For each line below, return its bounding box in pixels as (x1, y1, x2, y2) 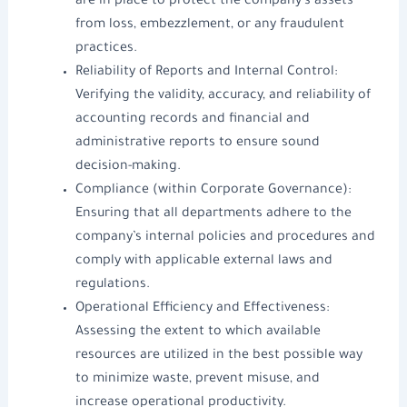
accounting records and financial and (74, 112, 310, 127)
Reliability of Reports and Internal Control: (74, 65, 338, 80)
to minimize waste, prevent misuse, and (74, 372, 320, 387)
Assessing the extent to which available (74, 324, 321, 340)
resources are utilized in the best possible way (74, 348, 362, 363)
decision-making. (74, 159, 181, 174)
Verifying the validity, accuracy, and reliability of (74, 88, 371, 104)
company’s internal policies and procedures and (74, 230, 375, 245)
